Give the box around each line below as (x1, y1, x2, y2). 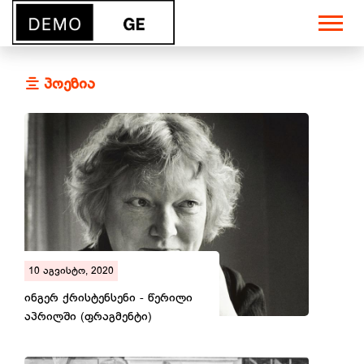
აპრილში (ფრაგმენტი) (24, 310, 152, 325)
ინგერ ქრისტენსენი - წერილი (24, 292, 193, 306)
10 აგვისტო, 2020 (28, 265, 114, 278)
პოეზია (39, 76, 95, 94)
